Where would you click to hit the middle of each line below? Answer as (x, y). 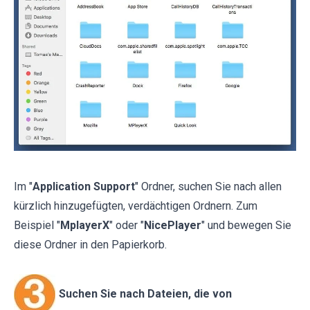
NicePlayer (173, 226)
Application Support (84, 187)
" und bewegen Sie (246, 226)
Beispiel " (37, 226)
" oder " (127, 226)
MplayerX (85, 226)
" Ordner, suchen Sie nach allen (208, 187)
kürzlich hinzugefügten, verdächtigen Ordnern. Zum (136, 206)
